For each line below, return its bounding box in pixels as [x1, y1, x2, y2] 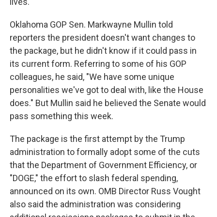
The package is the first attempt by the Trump [10, 134, 185, 144]
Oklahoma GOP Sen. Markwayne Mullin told [10, 19, 173, 30]
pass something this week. [10, 111, 113, 121]
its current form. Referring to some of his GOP [10, 59, 186, 69]
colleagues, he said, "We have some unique [10, 72, 174, 82]
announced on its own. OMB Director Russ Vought [10, 186, 201, 196]
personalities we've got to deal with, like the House [10, 85, 203, 95]
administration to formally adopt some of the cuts [10, 147, 200, 157]
